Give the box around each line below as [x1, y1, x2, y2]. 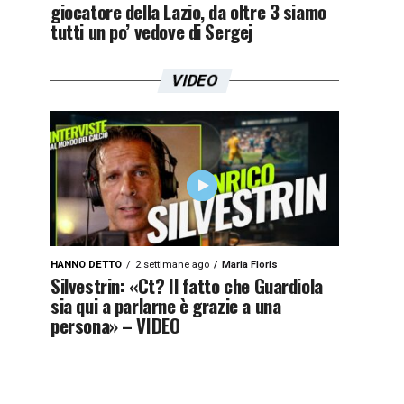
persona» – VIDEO [50, 311, 180, 339]
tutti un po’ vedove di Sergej [50, 17, 252, 45]
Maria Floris [222, 259, 278, 271]
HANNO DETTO [50, 259, 122, 271]
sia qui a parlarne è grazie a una [50, 291, 281, 319]
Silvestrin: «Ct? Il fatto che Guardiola [50, 271, 323, 299]
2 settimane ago [135, 259, 209, 271]
